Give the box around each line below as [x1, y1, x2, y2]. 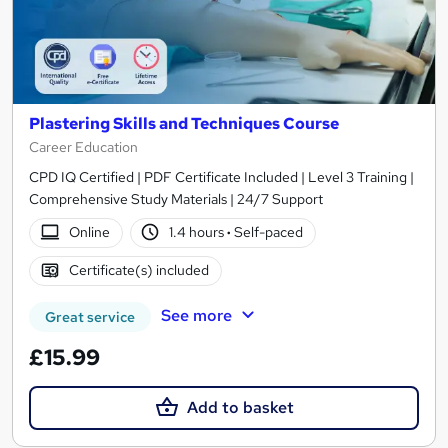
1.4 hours [169, 223, 228, 242]
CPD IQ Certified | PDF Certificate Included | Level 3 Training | [29, 167, 414, 186]
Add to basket [186, 396, 294, 418]
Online [68, 223, 110, 242]
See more [160, 304, 232, 326]
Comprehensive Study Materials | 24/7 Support [29, 189, 323, 208]
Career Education [29, 137, 138, 156]
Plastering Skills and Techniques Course [29, 112, 339, 134]
